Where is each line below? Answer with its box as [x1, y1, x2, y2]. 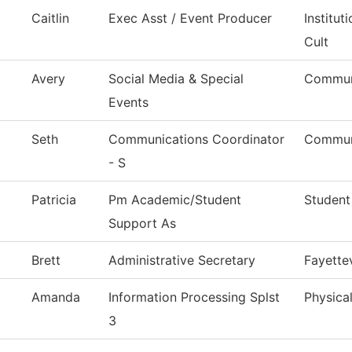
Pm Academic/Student [108, 192, 241, 208]
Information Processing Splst [108, 289, 280, 306]
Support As [108, 215, 176, 232]
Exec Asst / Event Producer [108, 10, 272, 27]
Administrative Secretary [108, 252, 255, 269]
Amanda [31, 289, 80, 306]
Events [108, 94, 148, 111]
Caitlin [31, 10, 69, 27]
